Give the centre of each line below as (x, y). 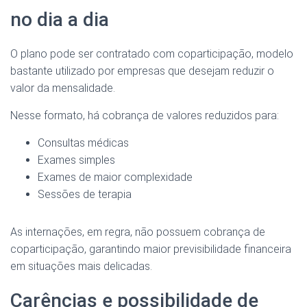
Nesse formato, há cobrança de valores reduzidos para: (145, 116)
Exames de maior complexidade (115, 177)
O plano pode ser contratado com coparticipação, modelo (152, 54)
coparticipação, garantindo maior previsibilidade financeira (151, 249)
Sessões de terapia (85, 195)
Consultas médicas (83, 143)
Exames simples (76, 160)
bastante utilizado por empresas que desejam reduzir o (142, 71)
